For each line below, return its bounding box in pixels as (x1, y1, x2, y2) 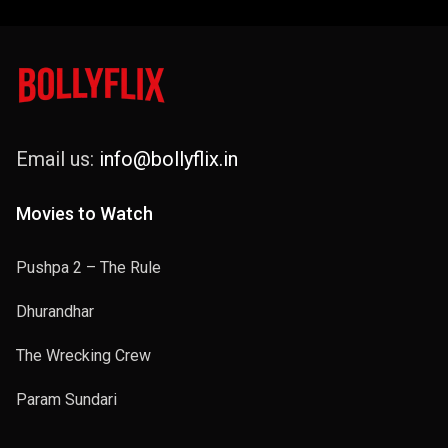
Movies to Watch (16, 203, 153, 225)
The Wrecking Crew (16, 346, 151, 366)
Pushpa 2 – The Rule (16, 258, 161, 278)
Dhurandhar (16, 302, 94, 322)
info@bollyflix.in (99, 147, 238, 172)
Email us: (16, 147, 99, 172)
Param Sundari (16, 390, 117, 410)
